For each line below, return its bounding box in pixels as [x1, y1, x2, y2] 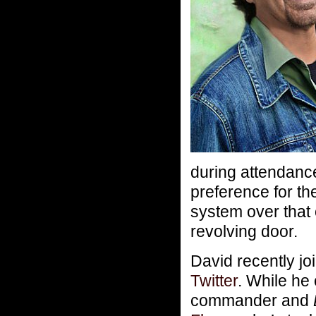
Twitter [190, 272, 238, 291]
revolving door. [190, 222, 298, 241]
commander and [190, 291, 313, 310]
